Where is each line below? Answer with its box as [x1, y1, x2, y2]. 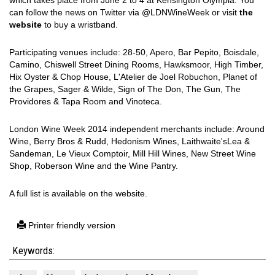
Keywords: [12, 244, 55, 257]
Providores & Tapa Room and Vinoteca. [9, 96, 162, 107]
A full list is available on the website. [9, 188, 147, 199]
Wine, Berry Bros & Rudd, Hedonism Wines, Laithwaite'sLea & [9, 136, 250, 147]
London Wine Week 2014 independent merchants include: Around [9, 124, 265, 134]
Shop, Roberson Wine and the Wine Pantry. [9, 161, 178, 171]
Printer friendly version [26, 220, 115, 231]
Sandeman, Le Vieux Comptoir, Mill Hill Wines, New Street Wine [9, 149, 256, 159]
